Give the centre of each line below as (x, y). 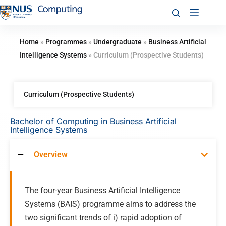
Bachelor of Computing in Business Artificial (93, 121)
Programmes (66, 42)
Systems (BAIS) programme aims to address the (110, 204)
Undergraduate (117, 42)
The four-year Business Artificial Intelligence (102, 190)
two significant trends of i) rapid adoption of (103, 218)
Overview (51, 155)
